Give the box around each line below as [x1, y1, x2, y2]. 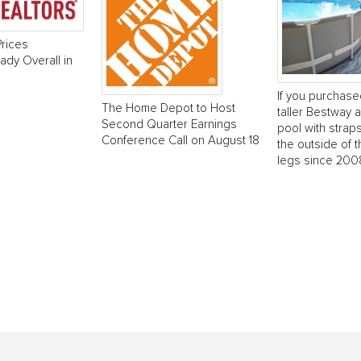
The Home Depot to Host [102, 102, 235, 114]
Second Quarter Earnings [102, 118, 237, 131]
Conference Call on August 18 [102, 135, 259, 147]
